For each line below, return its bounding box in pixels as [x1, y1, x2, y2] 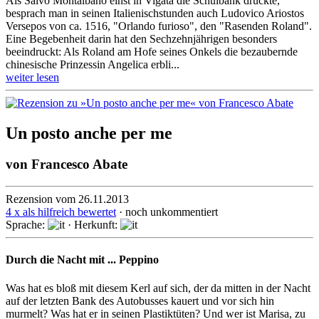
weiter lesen [6, 70, 59, 83]
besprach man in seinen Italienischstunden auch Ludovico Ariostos [6, 6, 304, 19]
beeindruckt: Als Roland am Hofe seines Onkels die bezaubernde [6, 45, 298, 58]
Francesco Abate [31, 157, 127, 172]
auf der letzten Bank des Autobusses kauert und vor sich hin [6, 294, 274, 307]
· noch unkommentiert [116, 206, 218, 219]
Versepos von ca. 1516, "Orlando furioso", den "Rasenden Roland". [6, 19, 312, 32]
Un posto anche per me [6, 123, 172, 142]
